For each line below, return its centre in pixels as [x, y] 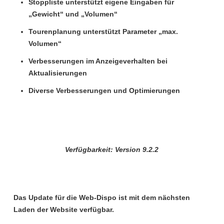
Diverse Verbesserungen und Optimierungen [104, 90]
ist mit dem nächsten [153, 197]
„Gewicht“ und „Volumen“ [73, 14]
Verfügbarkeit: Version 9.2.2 [112, 149]
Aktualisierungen [57, 73]
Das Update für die [46, 197]
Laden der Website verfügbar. [63, 209]
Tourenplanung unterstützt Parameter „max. [103, 31]
